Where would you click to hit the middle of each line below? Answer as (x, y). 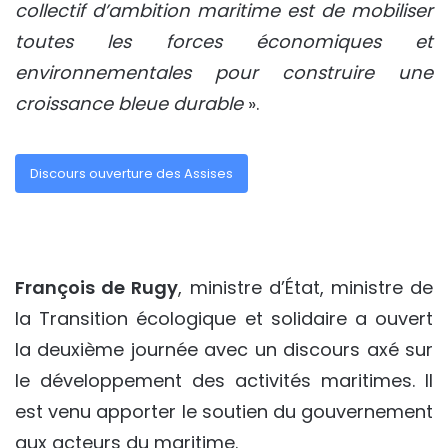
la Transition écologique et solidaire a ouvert (224, 318)
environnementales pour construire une (224, 73)
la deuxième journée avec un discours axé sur (224, 349)
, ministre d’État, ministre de (306, 287)
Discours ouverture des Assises (131, 174)
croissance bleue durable (131, 104)
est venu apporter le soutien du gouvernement (224, 411)
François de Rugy (97, 287)
